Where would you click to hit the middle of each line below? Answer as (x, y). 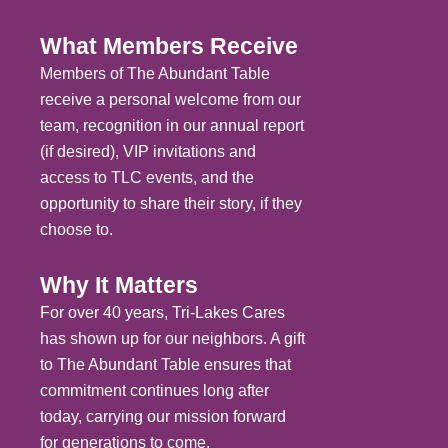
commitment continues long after (154, 391)
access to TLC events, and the (147, 177)
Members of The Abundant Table (155, 73)
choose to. (76, 229)
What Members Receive (169, 45)
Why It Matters (119, 285)
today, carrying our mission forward (163, 417)
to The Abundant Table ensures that (165, 365)
